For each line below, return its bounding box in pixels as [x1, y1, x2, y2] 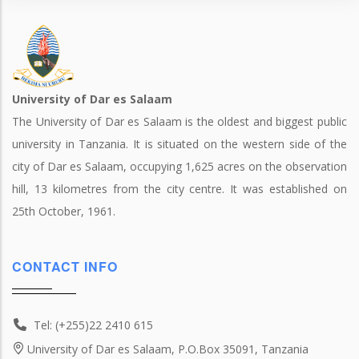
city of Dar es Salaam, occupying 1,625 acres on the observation [12, 159, 347, 174]
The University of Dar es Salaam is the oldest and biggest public [12, 114, 347, 129]
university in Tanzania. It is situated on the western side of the [12, 136, 347, 151]
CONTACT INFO [12, 257, 118, 276]
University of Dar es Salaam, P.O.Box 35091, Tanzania [27, 341, 309, 357]
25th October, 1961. [12, 204, 115, 219]
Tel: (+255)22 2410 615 [34, 317, 153, 333]
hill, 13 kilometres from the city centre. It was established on [12, 181, 347, 196]
